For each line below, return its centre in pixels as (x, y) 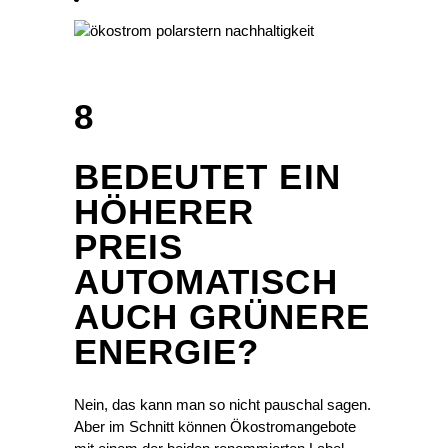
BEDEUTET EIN (207, 177)
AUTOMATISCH (206, 282)
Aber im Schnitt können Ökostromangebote (215, 427)
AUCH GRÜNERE (222, 317)
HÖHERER (164, 212)
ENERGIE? (167, 352)
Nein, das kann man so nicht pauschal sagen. (222, 405)
